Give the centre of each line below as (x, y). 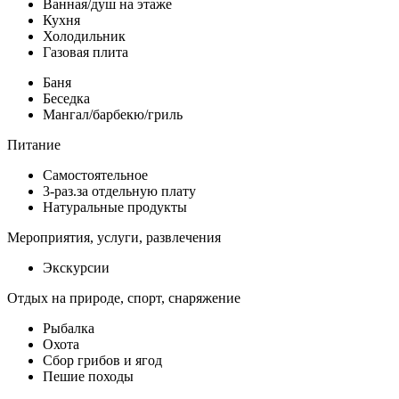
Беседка (66, 99)
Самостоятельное (95, 175)
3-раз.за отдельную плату (119, 191)
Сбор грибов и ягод (102, 361)
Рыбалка (69, 329)
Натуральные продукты (115, 208)
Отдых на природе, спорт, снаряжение (124, 298)
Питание (34, 145)
